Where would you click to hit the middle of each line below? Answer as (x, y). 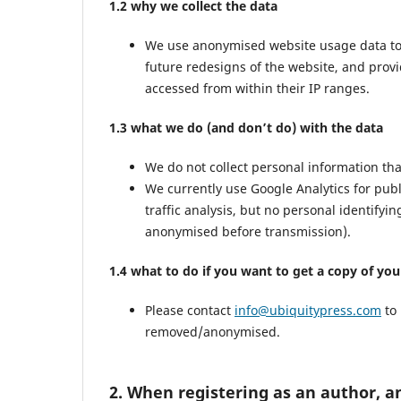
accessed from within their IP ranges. (257, 89)
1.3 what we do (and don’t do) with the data (246, 128)
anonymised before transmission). (248, 232)
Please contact (190, 311)
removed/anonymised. (213, 332)
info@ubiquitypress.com (308, 311)
